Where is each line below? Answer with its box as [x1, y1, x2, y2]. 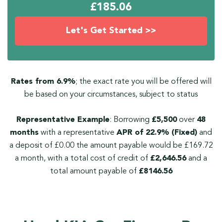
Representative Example [16, 116, 110, 124]
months [10, 129, 39, 137]
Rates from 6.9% [10, 78, 75, 86]
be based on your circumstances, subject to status [24, 91, 198, 99]
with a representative [39, 129, 116, 137]
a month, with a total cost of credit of [15, 155, 150, 163]
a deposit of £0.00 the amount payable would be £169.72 [9, 142, 213, 150]
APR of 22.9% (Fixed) [116, 129, 197, 137]
